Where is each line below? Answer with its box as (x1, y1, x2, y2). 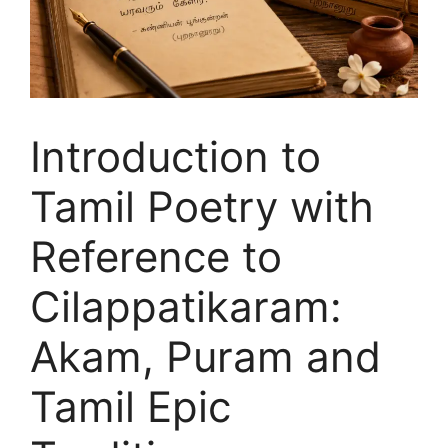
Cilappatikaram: (30, 281, 342, 333)
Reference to (30, 231, 282, 283)
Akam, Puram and (30, 331, 381, 383)
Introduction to (30, 131, 321, 183)
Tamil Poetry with (30, 181, 374, 233)
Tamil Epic (30, 381, 231, 433)
